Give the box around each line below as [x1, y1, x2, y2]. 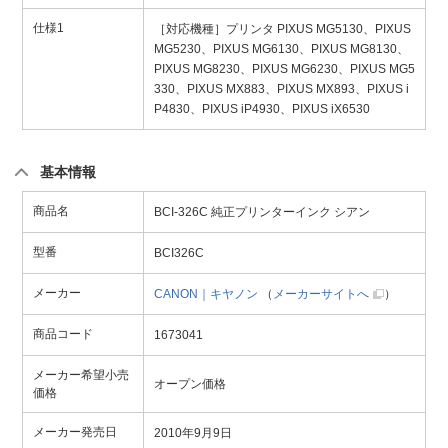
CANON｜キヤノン [154, 287, 258, 302]
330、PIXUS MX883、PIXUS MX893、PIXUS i [154, 82, 409, 97]
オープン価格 [154, 377, 226, 392]
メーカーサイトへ [273, 287, 369, 302]
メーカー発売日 [33, 425, 117, 440]
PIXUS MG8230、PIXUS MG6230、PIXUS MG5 [154, 62, 415, 77]
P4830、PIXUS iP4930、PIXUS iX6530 [154, 102, 370, 117]
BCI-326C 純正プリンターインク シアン [154, 205, 370, 220]
